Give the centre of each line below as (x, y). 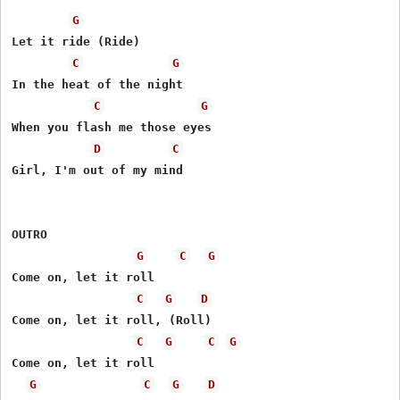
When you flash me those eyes (112, 127)
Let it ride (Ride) (76, 41)
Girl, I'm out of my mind (98, 170)
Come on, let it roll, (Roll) (112, 320)
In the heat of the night (98, 84)
